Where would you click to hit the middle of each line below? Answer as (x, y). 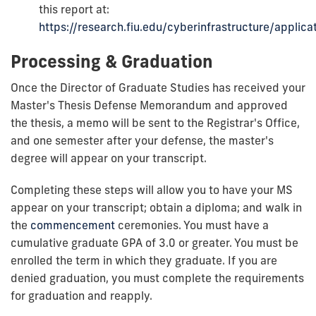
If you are (253, 260)
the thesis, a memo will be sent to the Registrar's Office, (155, 122)
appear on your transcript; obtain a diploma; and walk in (156, 207)
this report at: (74, 9)
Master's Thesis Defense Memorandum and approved (149, 105)
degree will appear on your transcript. (109, 158)
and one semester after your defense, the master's (142, 140)
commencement (73, 225)
